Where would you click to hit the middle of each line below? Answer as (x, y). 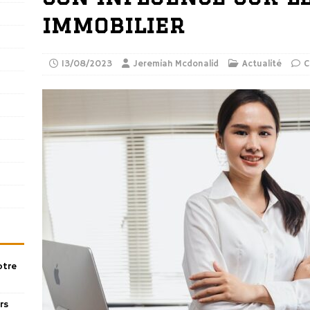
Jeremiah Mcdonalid (175, 64)
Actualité (262, 64)
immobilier (113, 25)
